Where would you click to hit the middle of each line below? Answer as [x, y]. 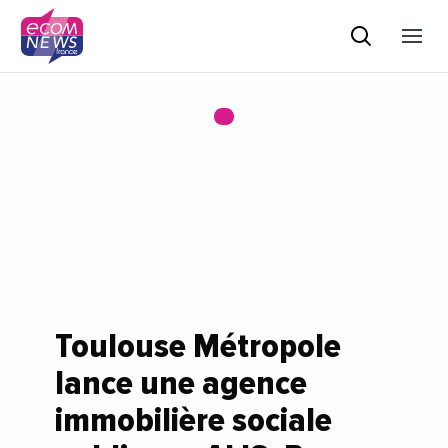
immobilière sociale [193, 420]
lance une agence [181, 383]
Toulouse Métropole [198, 346]
